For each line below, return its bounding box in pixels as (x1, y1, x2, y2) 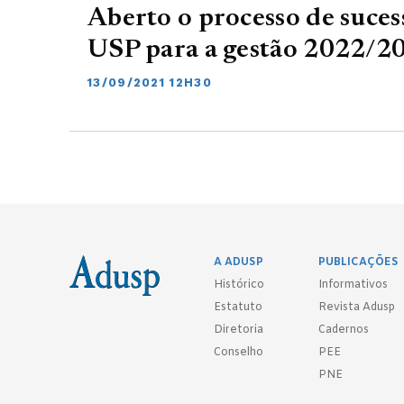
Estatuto (214, 300, 262, 315)
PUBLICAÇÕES (318, 255, 399, 270)
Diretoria (214, 323, 263, 337)
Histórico (214, 278, 264, 292)
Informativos (318, 278, 388, 292)
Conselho (214, 345, 263, 360)
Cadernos (318, 323, 369, 337)
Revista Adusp (318, 300, 395, 315)
